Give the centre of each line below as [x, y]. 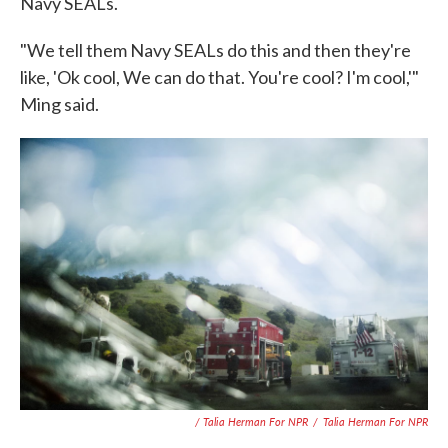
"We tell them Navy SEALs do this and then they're [215, 49]
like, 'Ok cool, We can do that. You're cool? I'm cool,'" [219, 76]
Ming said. [59, 103]
